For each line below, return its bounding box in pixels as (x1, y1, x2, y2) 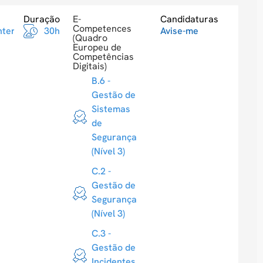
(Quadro (72, 32, 107, 45)
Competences (72, 22, 131, 35)
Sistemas (91, 103, 130, 116)
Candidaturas (160, 13, 218, 26)
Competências (72, 50, 134, 63)
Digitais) (72, 60, 107, 73)
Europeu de (72, 41, 122, 54)
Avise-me (160, 25, 198, 38)
